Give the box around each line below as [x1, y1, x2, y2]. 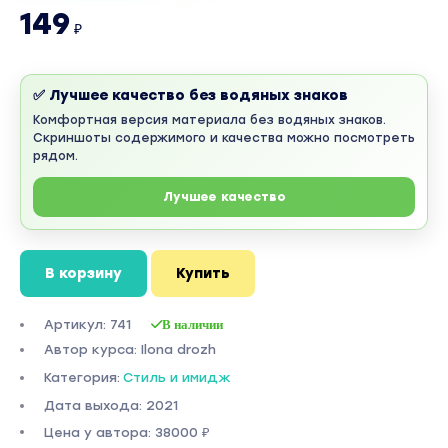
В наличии [162, 317, 223, 331]
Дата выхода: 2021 [44, 398, 178, 413]
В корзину [45, 265, 122, 282]
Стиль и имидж [123, 370, 231, 385]
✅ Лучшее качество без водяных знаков [33, 87, 348, 104]
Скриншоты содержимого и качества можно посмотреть [33, 131, 415, 145]
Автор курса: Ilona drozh [44, 342, 216, 357]
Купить [176, 265, 230, 282]
